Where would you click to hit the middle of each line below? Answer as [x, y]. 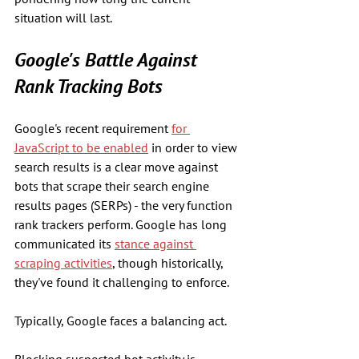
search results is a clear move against [118, 167]
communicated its [65, 244]
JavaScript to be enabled [81, 147]
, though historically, [169, 263]
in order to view [194, 147]
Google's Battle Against [108, 60]
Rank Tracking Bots [89, 86]
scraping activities [63, 263]
